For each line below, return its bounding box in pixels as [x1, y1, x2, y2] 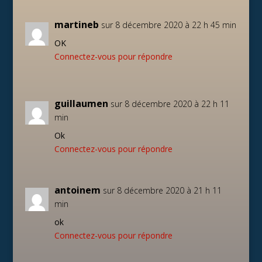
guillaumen [54, 97, 108, 110]
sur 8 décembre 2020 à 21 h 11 [102, 185, 222, 196]
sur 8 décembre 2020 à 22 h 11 [110, 98, 229, 109]
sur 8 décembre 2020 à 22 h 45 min [101, 19, 236, 30]
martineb [54, 18, 99, 31]
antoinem [54, 184, 101, 196]
